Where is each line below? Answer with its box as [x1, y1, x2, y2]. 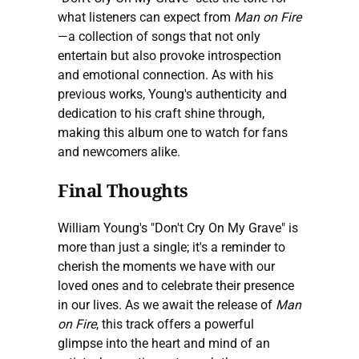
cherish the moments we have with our [58, 258, 275, 274]
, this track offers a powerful [96, 316, 254, 332]
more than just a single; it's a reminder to [58, 239, 285, 255]
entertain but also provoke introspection [58, 47, 281, 63]
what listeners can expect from [58, 9, 234, 25]
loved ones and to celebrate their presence [58, 277, 294, 293]
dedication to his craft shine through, [58, 105, 264, 121]
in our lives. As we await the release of [58, 296, 276, 313]
